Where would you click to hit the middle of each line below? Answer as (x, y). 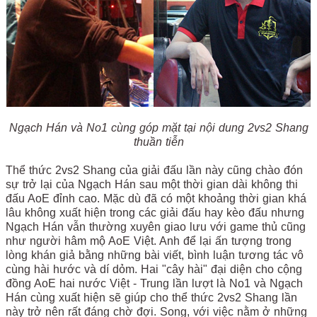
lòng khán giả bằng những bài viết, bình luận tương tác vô (155, 255)
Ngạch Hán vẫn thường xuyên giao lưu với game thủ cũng (156, 226)
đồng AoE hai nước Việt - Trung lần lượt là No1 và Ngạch (154, 283)
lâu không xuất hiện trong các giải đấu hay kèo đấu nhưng (155, 212)
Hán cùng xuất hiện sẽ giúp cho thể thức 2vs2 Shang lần (151, 297)
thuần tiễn (158, 142)
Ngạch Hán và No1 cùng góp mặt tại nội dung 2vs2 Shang (158, 127)
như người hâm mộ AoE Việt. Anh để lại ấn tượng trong (149, 241)
